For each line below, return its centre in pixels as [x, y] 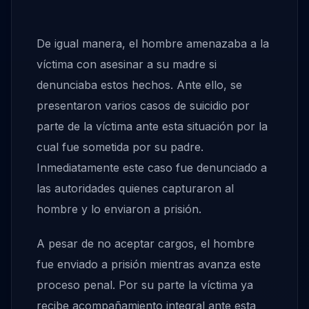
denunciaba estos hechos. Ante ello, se [139, 84]
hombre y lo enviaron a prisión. [119, 209]
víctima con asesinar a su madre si [127, 64]
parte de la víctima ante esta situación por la [152, 126]
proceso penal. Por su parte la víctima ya [145, 285]
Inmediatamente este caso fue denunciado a [152, 167]
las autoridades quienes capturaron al [135, 188]
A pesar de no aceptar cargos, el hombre [146, 243]
